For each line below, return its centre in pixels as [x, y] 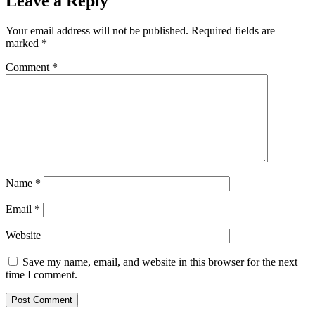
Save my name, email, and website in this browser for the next [160, 262]
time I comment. [41, 275]
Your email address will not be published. [97, 31]
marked [24, 44]
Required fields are [233, 31]
